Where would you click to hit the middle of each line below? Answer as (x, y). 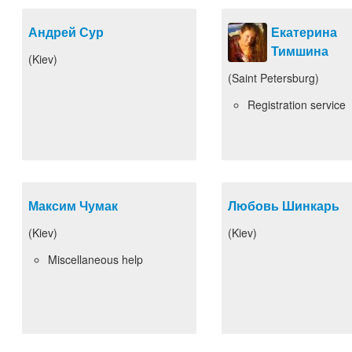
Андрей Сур (66, 32)
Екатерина (304, 32)
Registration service (297, 104)
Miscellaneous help (95, 259)
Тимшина (300, 51)
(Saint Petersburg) (273, 78)
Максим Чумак (73, 205)
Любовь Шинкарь (284, 205)
